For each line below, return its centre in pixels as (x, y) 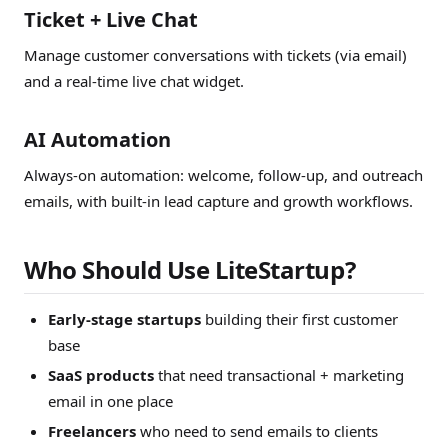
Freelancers (92, 431)
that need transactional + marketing (279, 375)
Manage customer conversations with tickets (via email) (215, 55)
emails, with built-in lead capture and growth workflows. (218, 201)
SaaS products (101, 375)
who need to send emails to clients (257, 431)
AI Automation (97, 139)
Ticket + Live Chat (111, 19)
